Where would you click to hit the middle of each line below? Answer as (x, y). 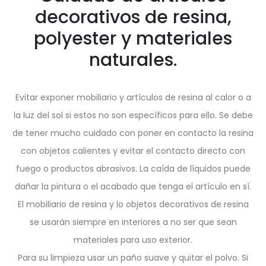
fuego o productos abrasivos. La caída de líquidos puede (133, 169)
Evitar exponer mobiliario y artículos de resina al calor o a (133, 97)
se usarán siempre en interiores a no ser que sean (133, 222)
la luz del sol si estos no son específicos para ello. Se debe (133, 115)
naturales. (133, 60)
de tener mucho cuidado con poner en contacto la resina (133, 133)
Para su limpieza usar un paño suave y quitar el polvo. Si (133, 258)
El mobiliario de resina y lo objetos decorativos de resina (133, 204)
